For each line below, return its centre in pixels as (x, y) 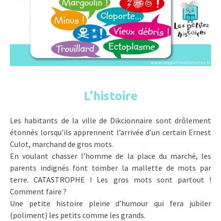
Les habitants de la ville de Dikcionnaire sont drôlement (110, 121)
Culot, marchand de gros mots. (62, 144)
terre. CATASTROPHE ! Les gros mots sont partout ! (110, 180)
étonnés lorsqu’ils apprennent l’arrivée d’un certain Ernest (110, 132)
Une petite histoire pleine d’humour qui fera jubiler (110, 203)
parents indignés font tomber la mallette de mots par (110, 168)
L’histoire (110, 96)
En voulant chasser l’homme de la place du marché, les (110, 156)
